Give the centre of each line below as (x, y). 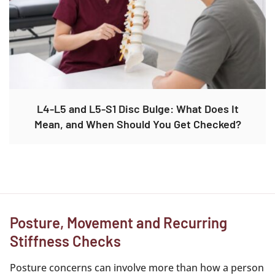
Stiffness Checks (65, 241)
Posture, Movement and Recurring (118, 223)
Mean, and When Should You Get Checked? (137, 124)
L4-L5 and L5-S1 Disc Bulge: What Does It (137, 109)
